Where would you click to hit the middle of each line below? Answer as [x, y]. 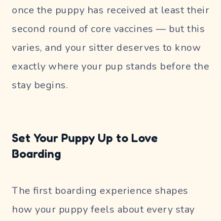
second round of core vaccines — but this [108, 29]
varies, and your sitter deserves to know [106, 47]
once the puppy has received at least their [110, 10]
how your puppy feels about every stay [103, 209]
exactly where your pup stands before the [110, 66]
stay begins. [40, 85]
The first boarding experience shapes [100, 190]
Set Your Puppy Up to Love [85, 138]
